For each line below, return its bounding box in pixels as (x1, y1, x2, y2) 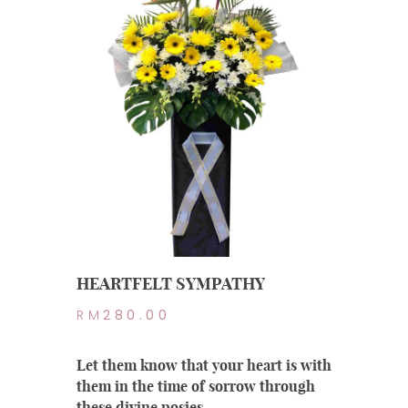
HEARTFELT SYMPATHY (76, 273, 265, 295)
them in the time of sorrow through (76, 377, 315, 396)
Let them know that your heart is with (76, 356, 331, 375)
